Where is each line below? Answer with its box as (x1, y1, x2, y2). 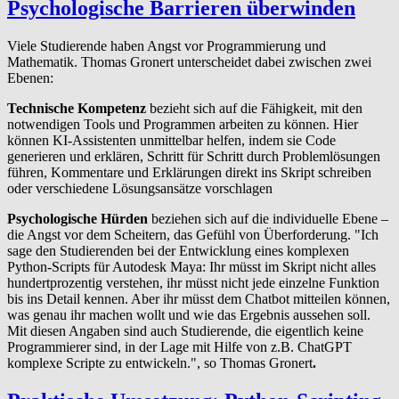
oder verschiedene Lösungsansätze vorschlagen (7, 181, 273, 197)
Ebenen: (7, 70, 53, 86)
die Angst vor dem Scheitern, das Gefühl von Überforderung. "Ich (7, 227, 379, 243)
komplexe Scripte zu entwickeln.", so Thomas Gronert (7, 355, 313, 371)
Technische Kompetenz (7, 101, 146, 117)
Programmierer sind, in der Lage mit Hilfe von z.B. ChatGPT (7, 339, 352, 355)
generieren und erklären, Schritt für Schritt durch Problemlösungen (7, 149, 380, 165)
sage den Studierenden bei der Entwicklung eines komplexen (7, 243, 349, 259)
